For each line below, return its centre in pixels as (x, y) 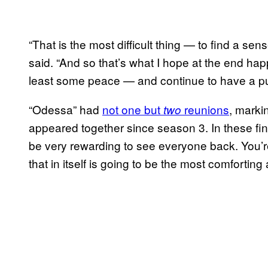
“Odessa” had (66, 109)
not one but (133, 109)
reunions (205, 109)
